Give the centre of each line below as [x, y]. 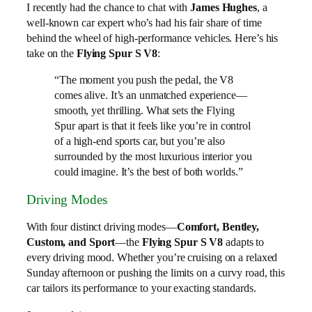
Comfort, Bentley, [218, 227]
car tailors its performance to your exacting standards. [141, 288]
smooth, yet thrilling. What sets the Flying [145, 111]
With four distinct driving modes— [102, 227]
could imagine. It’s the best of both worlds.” [149, 172]
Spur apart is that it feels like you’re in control [153, 126]
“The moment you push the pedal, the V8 [144, 80]
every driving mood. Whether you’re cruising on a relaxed [152, 258]
